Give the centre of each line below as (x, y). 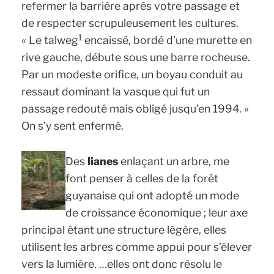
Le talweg (54, 40)
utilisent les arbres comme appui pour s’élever (137, 246)
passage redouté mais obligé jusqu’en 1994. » (135, 109)
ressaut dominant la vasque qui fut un (116, 92)
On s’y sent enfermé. (73, 126)
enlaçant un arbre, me (174, 161)
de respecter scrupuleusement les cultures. (130, 23)
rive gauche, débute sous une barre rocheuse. (136, 57)
